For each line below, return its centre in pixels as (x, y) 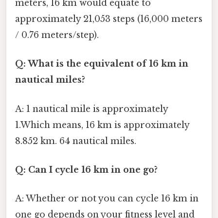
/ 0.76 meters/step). (57, 35)
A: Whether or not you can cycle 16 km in (107, 199)
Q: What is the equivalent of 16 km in (102, 64)
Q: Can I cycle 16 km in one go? (86, 170)
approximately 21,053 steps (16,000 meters (109, 19)
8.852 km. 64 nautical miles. (76, 141)
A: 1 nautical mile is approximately (91, 109)
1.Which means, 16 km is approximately (102, 125)
